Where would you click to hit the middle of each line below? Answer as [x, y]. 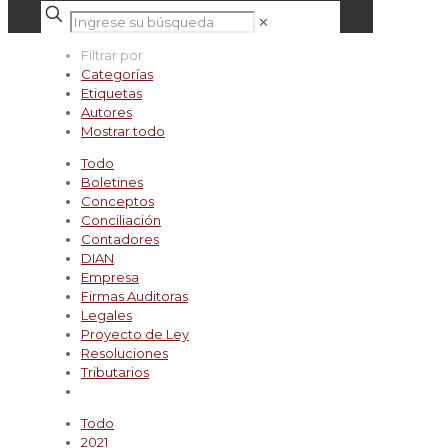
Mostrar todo [123, 131]
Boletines [112, 182]
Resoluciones [124, 353]
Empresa [110, 277]
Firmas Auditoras [134, 296]
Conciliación [121, 220]
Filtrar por [112, 55]
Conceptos [117, 201]
